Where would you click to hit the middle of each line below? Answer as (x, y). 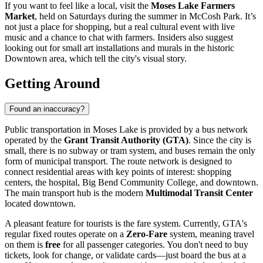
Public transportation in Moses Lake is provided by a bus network (126, 130)
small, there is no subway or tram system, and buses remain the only (130, 151)
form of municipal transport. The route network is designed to (118, 161)
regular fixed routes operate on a (65, 234)
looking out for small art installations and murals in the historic (119, 48)
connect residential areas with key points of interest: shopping (118, 172)
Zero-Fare (147, 234)
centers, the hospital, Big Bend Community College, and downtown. (131, 183)
